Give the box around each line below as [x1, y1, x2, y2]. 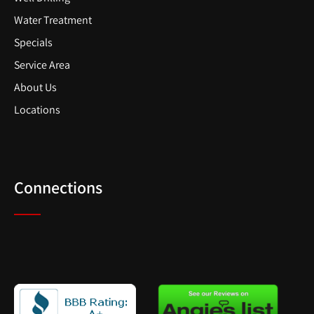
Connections [14, 175, 102, 198]
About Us [14, 79, 57, 95]
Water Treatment [14, 12, 92, 27]
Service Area [14, 57, 70, 72]
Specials [14, 34, 53, 50]
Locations [14, 102, 60, 117]
